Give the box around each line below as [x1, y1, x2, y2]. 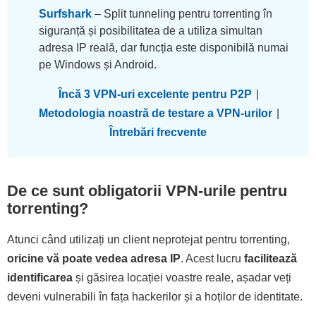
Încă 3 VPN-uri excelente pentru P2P [59, 88, 252, 101]
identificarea [7, 272, 73, 284]
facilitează [244, 253, 297, 265]
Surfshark [39, 8, 92, 20]
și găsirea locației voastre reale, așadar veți [73, 272, 291, 284]
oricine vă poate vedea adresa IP [7, 253, 181, 265]
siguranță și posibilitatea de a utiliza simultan [39, 25, 262, 37]
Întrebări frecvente [109, 126, 207, 139]
